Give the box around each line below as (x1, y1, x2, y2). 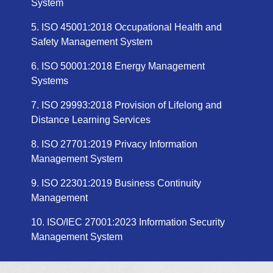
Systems (31, 76, 68, 86)
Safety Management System (31, 37, 152, 47)
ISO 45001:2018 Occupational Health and (41, 22, 222, 32)
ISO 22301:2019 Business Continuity (41, 178, 201, 188)
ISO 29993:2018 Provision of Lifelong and (41, 100, 222, 110)
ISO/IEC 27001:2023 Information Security (47, 217, 225, 227)
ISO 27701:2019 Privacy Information (41, 139, 197, 149)
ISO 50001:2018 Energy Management (41, 61, 205, 71)
